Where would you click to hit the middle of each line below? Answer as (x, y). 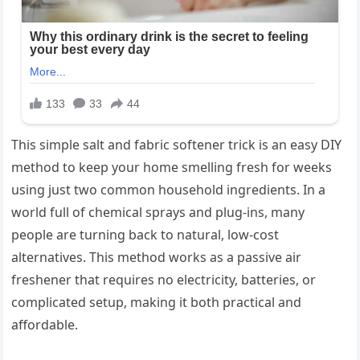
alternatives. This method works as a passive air (157, 258)
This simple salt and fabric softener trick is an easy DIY (177, 145)
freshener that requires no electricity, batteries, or (164, 280)
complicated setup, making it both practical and (157, 303)
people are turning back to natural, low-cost (145, 235)
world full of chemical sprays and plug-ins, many (158, 213)
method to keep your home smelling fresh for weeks (172, 168)
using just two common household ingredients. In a (169, 190)
